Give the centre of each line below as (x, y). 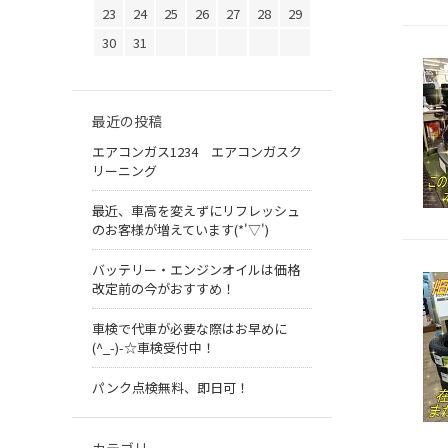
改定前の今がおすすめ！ (163, 289)
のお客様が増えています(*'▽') (180, 230)
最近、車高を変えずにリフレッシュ (196, 211)
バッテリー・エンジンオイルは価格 (196, 270)
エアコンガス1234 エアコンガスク (197, 152)
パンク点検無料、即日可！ (170, 388)
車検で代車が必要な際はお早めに (189, 329)
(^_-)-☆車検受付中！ (153, 348)
